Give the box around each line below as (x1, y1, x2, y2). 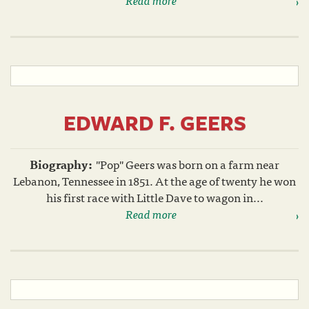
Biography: (30, 154, 92, 173)
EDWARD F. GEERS (63, 108, 246, 137)
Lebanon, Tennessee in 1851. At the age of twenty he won (13, 171, 296, 190)
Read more (126, 204, 177, 223)
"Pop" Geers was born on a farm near (96, 154, 279, 173)
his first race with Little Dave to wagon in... (46, 188, 263, 206)
